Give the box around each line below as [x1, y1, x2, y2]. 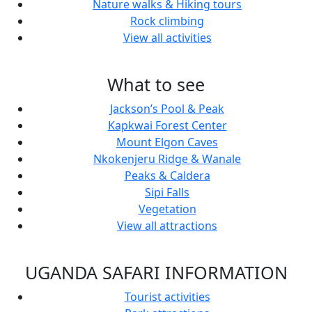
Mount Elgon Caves [116, 134, 218, 150]
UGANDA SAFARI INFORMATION [24, 260, 288, 284]
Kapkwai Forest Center [107, 118, 227, 133]
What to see [107, 72, 205, 96]
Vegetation [138, 201, 196, 217]
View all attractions [117, 218, 217, 233]
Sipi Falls [145, 185, 189, 200]
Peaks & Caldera [124, 168, 210, 183]
